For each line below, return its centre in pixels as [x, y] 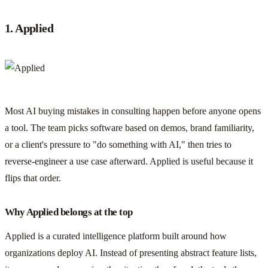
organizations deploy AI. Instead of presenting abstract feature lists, [131, 252]
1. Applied [29, 28]
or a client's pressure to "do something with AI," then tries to [118, 144]
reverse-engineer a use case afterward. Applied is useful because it [129, 161]
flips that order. [33, 178]
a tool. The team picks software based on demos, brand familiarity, [130, 127]
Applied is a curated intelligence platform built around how [116, 236]
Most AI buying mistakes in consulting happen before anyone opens [133, 111]
